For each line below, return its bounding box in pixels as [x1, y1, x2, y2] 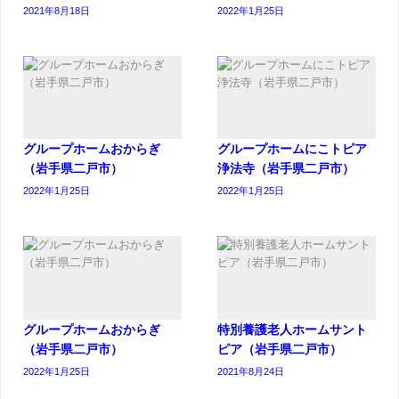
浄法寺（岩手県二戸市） [217, 162, 354, 175]
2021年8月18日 [23, 5, 90, 17]
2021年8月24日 [217, 365, 284, 377]
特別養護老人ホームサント [217, 322, 367, 336]
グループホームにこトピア [217, 142, 367, 156]
